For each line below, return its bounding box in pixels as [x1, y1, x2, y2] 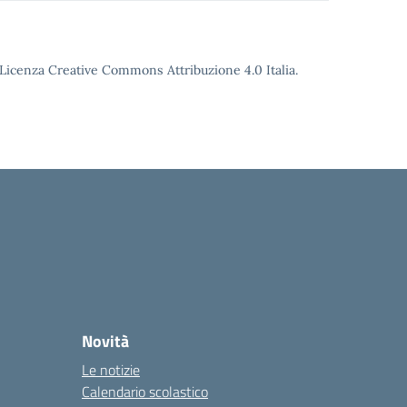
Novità [82, 329, 129, 353]
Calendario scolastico [82, 381, 208, 402]
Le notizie [82, 359, 140, 381]
